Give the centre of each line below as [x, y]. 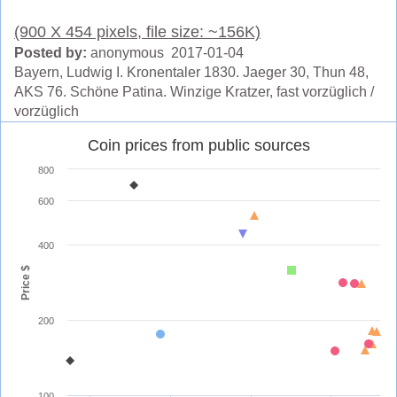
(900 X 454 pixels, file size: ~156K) [137, 31]
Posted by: [51, 52]
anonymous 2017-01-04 [165, 52]
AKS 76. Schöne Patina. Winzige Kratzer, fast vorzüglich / [194, 91]
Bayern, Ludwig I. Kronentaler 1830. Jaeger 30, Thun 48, [191, 72]
